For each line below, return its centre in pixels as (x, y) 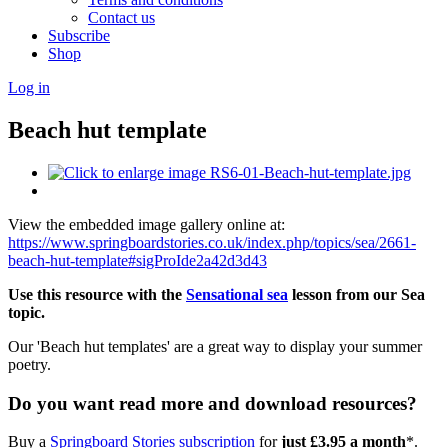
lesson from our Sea (356, 294)
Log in (29, 87)
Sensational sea (237, 294)
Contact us (121, 17)
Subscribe (79, 35)
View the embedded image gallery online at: (146, 224)
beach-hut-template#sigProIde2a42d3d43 (137, 260)
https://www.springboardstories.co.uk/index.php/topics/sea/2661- (212, 242)
